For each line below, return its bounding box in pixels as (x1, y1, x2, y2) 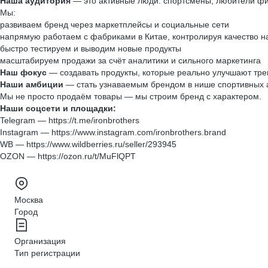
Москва (14, 195, 43, 205)
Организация (14, 236, 66, 246)
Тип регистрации (14, 248, 80, 258)
